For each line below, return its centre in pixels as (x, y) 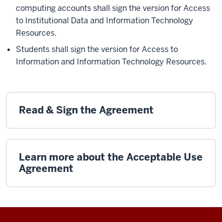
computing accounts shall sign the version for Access (113, 8)
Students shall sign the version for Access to (97, 49)
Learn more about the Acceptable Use (111, 157)
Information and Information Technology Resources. (111, 62)
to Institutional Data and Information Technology (105, 21)
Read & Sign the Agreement (86, 110)
